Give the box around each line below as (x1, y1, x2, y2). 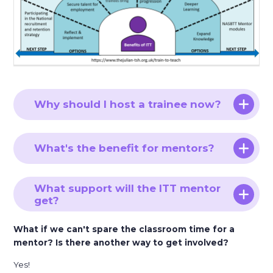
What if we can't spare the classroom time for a (13, 224, 235, 235)
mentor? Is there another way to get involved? (13, 238, 229, 248)
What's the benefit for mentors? (34, 142, 215, 155)
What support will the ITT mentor (34, 182, 221, 194)
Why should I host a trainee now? (34, 98, 222, 111)
